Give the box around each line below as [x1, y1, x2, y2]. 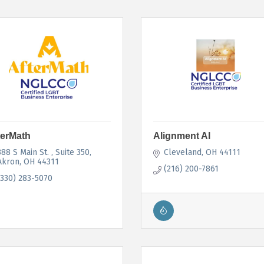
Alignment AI [153, 130, 210, 141]
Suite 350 [55, 147, 90, 157]
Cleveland [163, 147, 202, 157]
